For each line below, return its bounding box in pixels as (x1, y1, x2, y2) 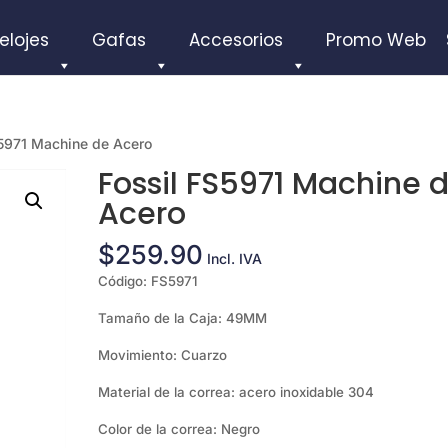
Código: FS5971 (98, 273, 199, 289)
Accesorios (189, 28, 283, 52)
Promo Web (326, 28, 426, 52)
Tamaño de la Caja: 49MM (98, 310, 268, 326)
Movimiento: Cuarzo (98, 347, 228, 363)
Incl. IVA (207, 250, 263, 267)
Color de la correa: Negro (98, 421, 261, 437)
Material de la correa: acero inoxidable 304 (98, 384, 375, 400)
